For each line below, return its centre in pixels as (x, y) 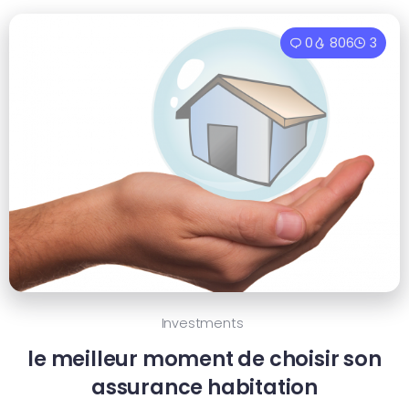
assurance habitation (204, 388)
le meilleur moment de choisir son (204, 359)
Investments (202, 324)
